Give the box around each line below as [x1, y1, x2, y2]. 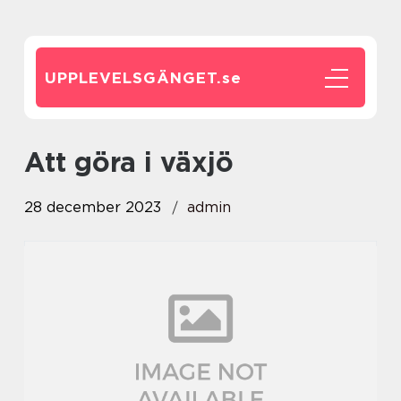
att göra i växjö [45, 146, 234, 178]
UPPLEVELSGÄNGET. [45, 69, 222, 87]
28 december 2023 [24, 199, 161, 216]
